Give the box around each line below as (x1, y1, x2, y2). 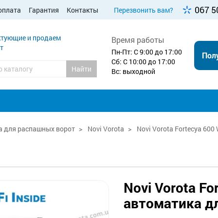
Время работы (111, 34, 164, 45)
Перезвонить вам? (114, 5, 174, 15)
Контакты (67, 5, 98, 15)
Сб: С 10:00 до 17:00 (111, 56, 175, 66)
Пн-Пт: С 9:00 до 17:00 (111, 47, 182, 56)
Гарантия (29, 5, 59, 15)
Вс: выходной (111, 66, 155, 76)
